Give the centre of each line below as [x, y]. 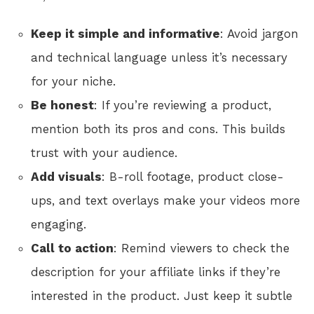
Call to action [72, 248]
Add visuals [66, 176]
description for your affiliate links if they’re [156, 272]
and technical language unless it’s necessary [159, 57]
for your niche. [73, 81]
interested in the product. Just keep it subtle [162, 295]
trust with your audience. [104, 152]
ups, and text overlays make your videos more [165, 200]
